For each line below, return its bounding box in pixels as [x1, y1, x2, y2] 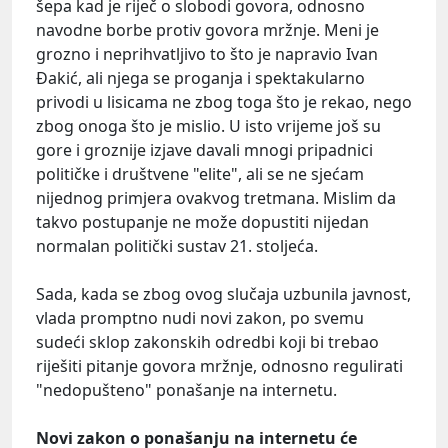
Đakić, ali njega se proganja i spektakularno [36, 67, 365, 90]
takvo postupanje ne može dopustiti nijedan [36, 211, 369, 234]
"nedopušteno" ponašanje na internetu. [36, 379, 337, 402]
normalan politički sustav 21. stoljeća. [36, 235, 318, 258]
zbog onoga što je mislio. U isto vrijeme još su [36, 115, 381, 138]
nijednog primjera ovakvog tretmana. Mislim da [36, 187, 396, 210]
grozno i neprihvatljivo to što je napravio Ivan [36, 43, 378, 66]
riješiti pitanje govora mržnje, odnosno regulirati [36, 355, 403, 378]
